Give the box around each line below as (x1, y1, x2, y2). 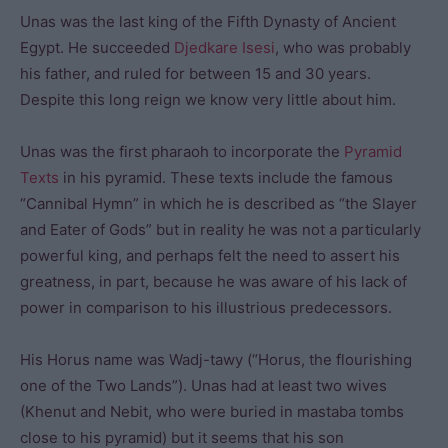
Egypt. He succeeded (20, 38, 174, 57)
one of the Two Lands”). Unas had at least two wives (20, 376, 387, 395)
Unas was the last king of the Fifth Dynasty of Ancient (20, 12, 396, 31)
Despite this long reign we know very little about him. (20, 90, 396, 109)
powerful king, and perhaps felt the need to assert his (20, 246, 400, 265)
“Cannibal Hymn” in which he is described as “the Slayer (20, 194, 417, 213)
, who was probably (275, 38, 411, 57)
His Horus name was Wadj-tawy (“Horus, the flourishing (20, 350, 412, 369)
